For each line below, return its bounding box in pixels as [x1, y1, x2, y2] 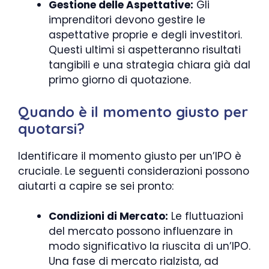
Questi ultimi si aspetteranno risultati [49, 43, 241, 58]
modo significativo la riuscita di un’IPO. [49, 239, 250, 254]
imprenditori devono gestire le [49, 13, 205, 28]
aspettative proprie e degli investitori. [49, 28, 242, 43]
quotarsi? [18, 119, 85, 138]
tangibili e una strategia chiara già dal [49, 58, 250, 73]
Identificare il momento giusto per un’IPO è [18, 148, 241, 163]
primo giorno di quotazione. [49, 73, 191, 88]
